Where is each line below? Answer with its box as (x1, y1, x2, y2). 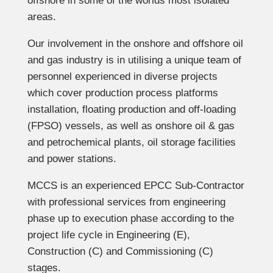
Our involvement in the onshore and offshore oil (27, 38, 243, 50)
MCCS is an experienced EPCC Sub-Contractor (27, 180, 244, 192)
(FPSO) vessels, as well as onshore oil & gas (27, 120, 235, 132)
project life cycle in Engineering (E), (27, 229, 190, 241)
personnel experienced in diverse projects (27, 71, 218, 83)
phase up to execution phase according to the (27, 213, 234, 225)
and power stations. (27, 153, 116, 165)
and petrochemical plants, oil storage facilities (27, 136, 236, 149)
